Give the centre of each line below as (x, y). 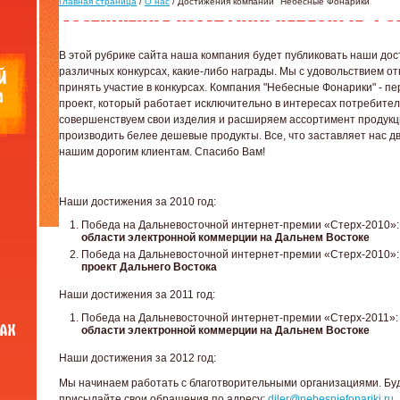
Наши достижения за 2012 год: (137, 358)
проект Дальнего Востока (149, 267)
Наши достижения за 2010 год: (137, 202)
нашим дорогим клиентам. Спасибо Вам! (162, 152)
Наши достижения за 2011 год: (137, 295)
